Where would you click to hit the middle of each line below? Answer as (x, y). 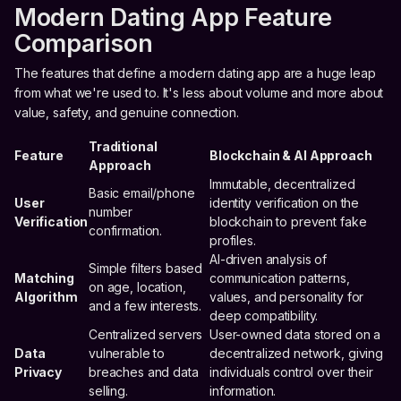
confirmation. (126, 231)
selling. (108, 391)
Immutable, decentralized (282, 184)
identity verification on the (285, 203)
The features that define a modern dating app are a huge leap (195, 73)
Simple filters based (146, 269)
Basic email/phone (142, 193)
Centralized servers (146, 335)
